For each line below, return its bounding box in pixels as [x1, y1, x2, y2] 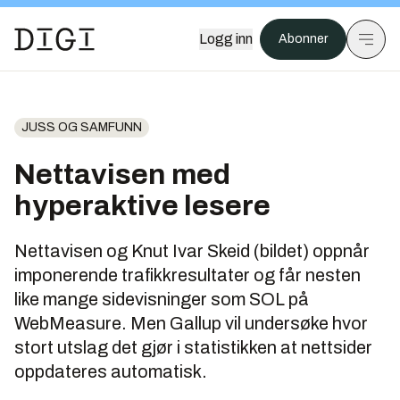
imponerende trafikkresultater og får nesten [14, 265, 361, 285]
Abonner [279, 32, 328, 46]
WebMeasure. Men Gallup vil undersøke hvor [14, 313, 368, 333]
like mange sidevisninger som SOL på [14, 289, 309, 309]
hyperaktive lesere [14, 190, 271, 221]
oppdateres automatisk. [14, 362, 207, 381]
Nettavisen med [14, 159, 230, 190]
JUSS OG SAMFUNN [21, 121, 142, 134]
